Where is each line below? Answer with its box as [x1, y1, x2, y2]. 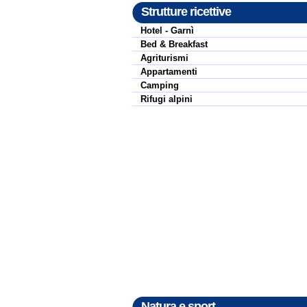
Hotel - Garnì [140, 25, 194, 36]
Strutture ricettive [141, 5, 231, 19]
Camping [140, 80, 179, 90]
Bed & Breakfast [140, 39, 208, 49]
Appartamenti [140, 66, 197, 77]
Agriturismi [140, 53, 188, 63]
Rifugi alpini [140, 94, 193, 104]
